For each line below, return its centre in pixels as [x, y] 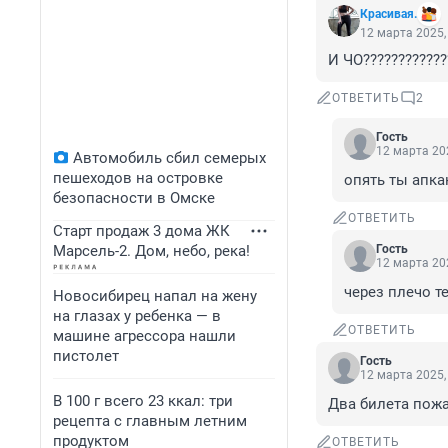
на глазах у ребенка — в [137, 316]
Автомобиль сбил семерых [169, 158]
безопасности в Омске [134, 198]
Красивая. [388, 14]
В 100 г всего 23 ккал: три [143, 401]
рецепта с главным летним [150, 421]
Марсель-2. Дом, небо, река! [151, 251]
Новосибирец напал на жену [155, 296]
